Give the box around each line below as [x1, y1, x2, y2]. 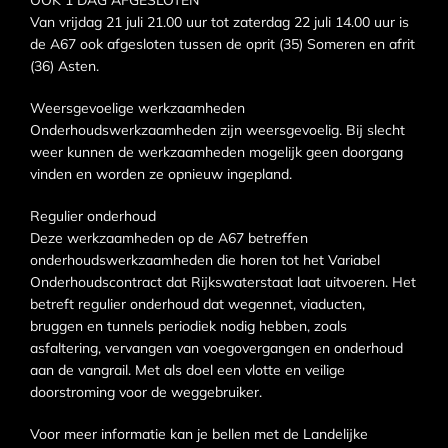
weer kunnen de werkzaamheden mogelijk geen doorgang [30, 143, 403, 162]
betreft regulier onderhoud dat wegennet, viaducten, [30, 295, 365, 314]
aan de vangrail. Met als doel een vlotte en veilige [30, 361, 345, 380]
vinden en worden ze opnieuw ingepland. [30, 165, 292, 184]
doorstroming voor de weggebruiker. [30, 383, 262, 402]
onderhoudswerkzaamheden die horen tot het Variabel [30, 251, 380, 270]
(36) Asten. [30, 57, 99, 76]
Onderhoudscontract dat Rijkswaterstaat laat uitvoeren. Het [30, 273, 416, 292]
